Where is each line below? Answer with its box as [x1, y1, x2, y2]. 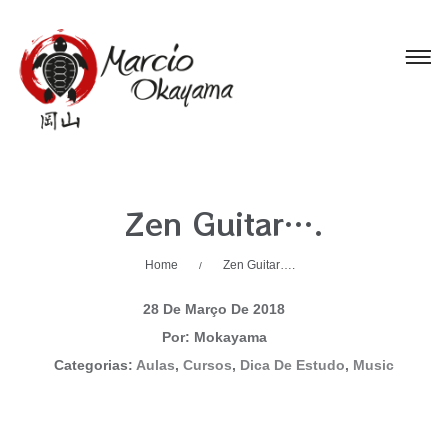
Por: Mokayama [161, 329, 267, 345]
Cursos [183, 357, 232, 373]
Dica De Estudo [240, 357, 345, 373]
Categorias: [54, 357, 136, 373]
